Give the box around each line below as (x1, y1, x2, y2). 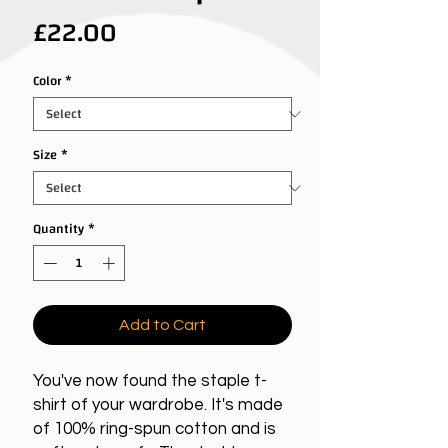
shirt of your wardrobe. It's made (33, 395, 283, 414)
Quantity (33, 217, 84, 241)
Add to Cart (119, 316, 206, 333)
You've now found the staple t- (33, 371, 267, 390)
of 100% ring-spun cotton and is (33, 419, 276, 438)
